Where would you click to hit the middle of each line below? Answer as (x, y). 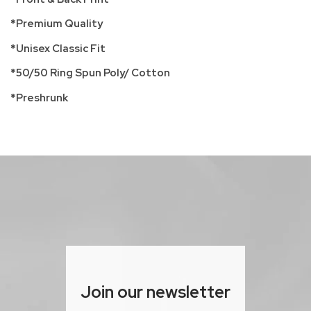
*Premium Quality (57, 24)
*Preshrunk (39, 98)
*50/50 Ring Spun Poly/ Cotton (90, 73)
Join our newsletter (155, 292)
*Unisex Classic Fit (58, 48)
